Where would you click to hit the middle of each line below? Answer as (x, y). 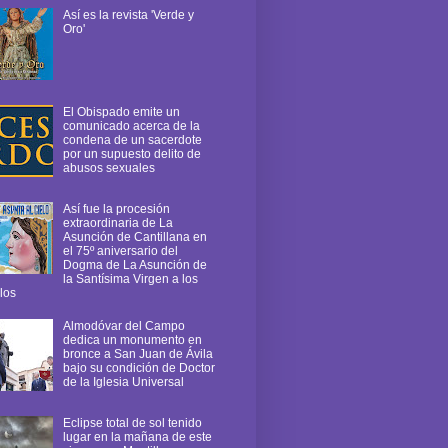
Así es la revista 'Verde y (128, 15)
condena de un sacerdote (132, 139)
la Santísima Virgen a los (130, 278)
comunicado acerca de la (131, 125)
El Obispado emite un (121, 111)
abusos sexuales (108, 167)
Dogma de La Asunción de (134, 264)
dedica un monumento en (132, 339)
